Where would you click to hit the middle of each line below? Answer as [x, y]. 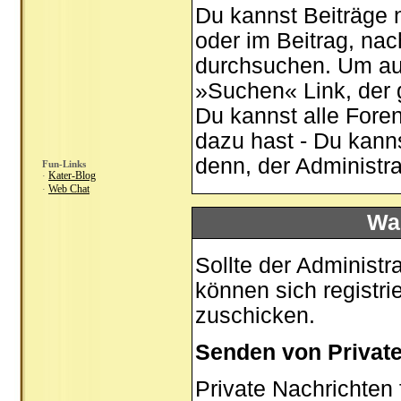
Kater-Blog [72, 175]
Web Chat [69, 189]
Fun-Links [64, 164]
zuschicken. [255, 316]
